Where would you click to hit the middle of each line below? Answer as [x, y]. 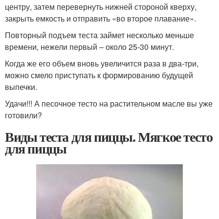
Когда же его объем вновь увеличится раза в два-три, [102, 64]
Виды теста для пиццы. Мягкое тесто [109, 137]
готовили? [23, 115]
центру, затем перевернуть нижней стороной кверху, [101, 7]
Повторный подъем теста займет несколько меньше [99, 35]
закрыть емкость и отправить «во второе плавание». [100, 19]
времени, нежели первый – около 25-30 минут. [89, 47]
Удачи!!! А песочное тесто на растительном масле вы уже [109, 104]
